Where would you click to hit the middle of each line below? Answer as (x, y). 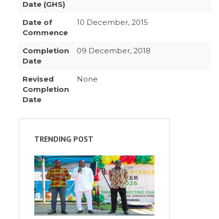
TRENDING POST (64, 139)
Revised (38, 79)
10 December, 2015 (113, 22)
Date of (38, 22)
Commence (45, 32)
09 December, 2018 (114, 50)
